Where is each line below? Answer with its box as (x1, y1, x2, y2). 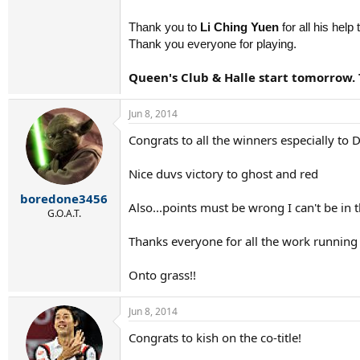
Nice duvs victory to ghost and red (129, 165, 318, 182)
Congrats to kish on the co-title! (129, 329, 301, 346)
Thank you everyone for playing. (129, 36, 297, 51)
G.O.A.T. (47, 207, 81, 220)
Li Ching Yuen (200, 19, 279, 34)
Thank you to (129, 19, 200, 34)
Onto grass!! (129, 266, 196, 283)
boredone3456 (20, 190, 108, 207)
